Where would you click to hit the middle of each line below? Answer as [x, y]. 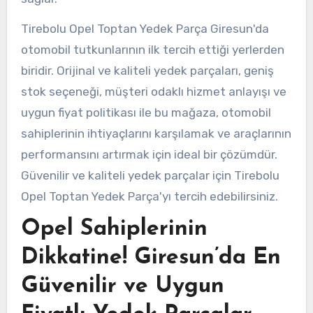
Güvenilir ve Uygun [122, 287]
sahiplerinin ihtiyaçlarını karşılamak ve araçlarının [156, 133]
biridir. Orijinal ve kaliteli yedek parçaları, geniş [147, 70]
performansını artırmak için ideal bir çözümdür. [149, 154]
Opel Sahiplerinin [114, 230]
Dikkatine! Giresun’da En [151, 258]
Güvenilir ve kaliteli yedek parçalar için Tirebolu [150, 175]
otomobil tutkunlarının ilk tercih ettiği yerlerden [152, 49]
